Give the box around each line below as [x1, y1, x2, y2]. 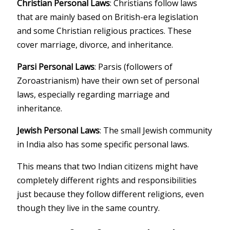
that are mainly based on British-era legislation [17, 11, 199, 23]
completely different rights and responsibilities [17, 174, 197, 186]
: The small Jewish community [100, 124, 213, 136]
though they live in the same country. [17, 202, 160, 214]
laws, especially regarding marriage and [17, 88, 170, 100]
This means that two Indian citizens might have [17, 160, 199, 172]
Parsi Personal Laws [17, 61, 95, 72]
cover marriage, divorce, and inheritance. [17, 39, 174, 50]
